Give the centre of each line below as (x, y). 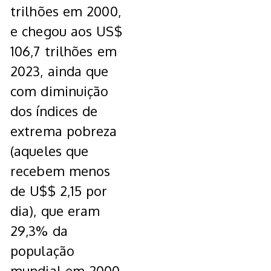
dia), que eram (55, 211)
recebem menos (60, 171)
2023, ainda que (60, 71)
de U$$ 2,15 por (59, 191)
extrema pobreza (64, 131)
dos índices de (54, 111)
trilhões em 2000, (66, 11)
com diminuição (60, 91)
